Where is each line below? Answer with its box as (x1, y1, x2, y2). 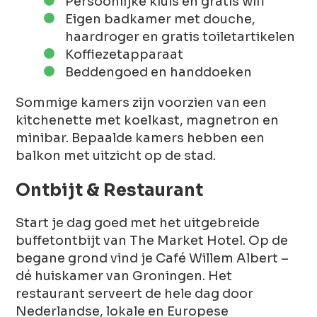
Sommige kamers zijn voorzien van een (16, 94, 267, 110)
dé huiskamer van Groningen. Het (16, 267, 233, 284)
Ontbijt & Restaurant (16, 179, 204, 201)
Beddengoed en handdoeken (65, 64, 253, 80)
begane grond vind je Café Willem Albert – (16, 250, 289, 266)
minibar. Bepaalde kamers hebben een (16, 129, 265, 146)
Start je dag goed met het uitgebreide (16, 214, 260, 231)
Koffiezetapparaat (65, 46, 184, 62)
